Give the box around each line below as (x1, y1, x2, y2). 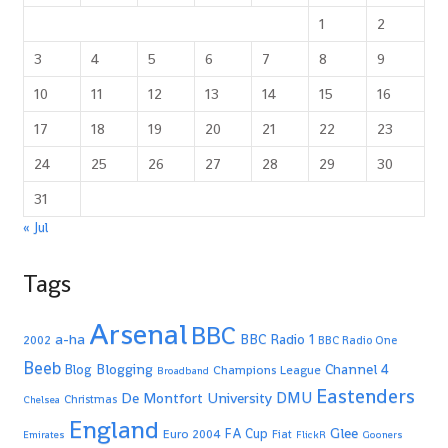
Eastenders (316, 382, 415, 409)
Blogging (96, 359, 153, 378)
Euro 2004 (163, 425, 221, 442)
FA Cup (225, 424, 268, 442)
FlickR (296, 427, 326, 441)
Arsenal (89, 314, 187, 353)
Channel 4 (325, 359, 389, 378)
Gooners (362, 427, 403, 441)
